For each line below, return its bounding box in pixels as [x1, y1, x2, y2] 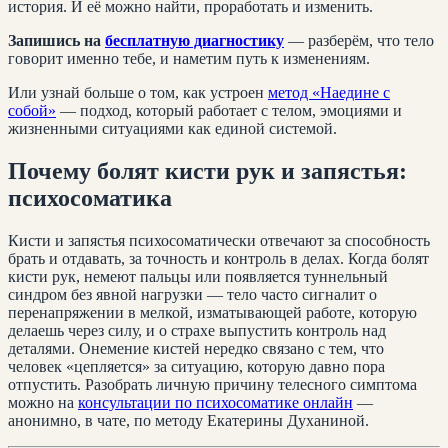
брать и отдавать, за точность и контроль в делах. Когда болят [8, 249, 429, 267]
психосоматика [8, 184, 172, 211]
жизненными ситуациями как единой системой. [8, 119, 337, 137]
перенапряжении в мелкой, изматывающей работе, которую [8, 303, 417, 321]
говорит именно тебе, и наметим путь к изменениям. [8, 49, 370, 67]
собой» [8, 101, 56, 119]
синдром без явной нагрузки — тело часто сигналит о [8, 285, 377, 303]
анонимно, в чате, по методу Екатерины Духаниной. [8, 411, 369, 429]
